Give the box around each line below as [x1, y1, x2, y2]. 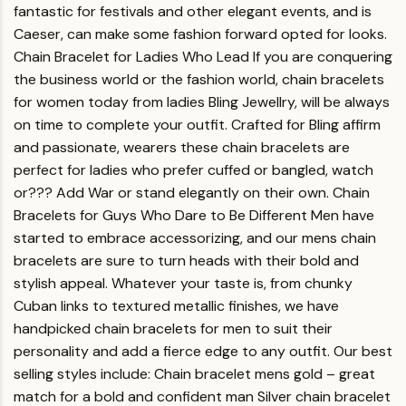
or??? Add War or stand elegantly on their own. [14, 183, 329, 202]
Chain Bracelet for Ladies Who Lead [14, 47, 249, 66]
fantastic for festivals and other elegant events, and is [14, 2, 372, 21]
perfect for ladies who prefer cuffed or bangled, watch [14, 160, 373, 179]
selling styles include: [14, 364, 150, 383]
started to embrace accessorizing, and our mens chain [14, 228, 376, 247]
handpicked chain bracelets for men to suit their [14, 319, 333, 338]
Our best [333, 342, 392, 361]
